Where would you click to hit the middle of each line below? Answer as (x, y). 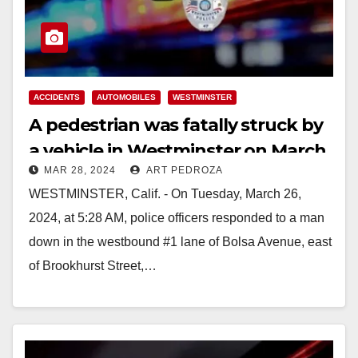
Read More (68, 302)
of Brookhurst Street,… (93, 265)
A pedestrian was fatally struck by (176, 125)
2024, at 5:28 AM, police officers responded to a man (177, 217)
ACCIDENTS (57, 97)
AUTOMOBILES (126, 97)
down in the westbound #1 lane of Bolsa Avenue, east (180, 241)
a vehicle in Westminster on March (177, 150)
